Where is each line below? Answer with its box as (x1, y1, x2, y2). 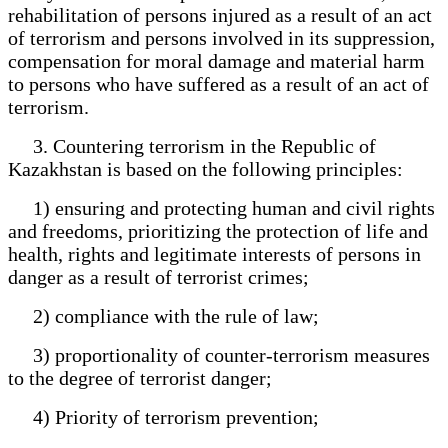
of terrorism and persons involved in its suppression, (8, 26, 435, 49)
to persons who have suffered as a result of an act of (8, 72, 429, 95)
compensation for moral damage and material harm (8, 49, 425, 72)
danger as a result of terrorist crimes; (8, 265, 309, 288)
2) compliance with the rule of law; (8, 304, 319, 327)
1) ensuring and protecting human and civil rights (8, 196, 435, 219)
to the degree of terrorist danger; (8, 366, 282, 389)
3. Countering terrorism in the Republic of (8, 134, 376, 157)
